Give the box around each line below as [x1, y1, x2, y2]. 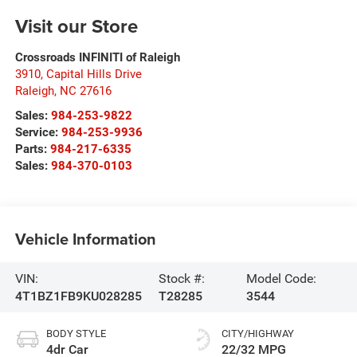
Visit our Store [14, 12, 138, 41]
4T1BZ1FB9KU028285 [14, 288, 142, 304]
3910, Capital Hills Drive [14, 67, 142, 82]
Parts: [14, 142, 50, 157]
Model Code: [246, 270, 317, 286]
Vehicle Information [14, 226, 156, 250]
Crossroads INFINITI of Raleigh [14, 50, 180, 65]
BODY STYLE [45, 328, 106, 340]
